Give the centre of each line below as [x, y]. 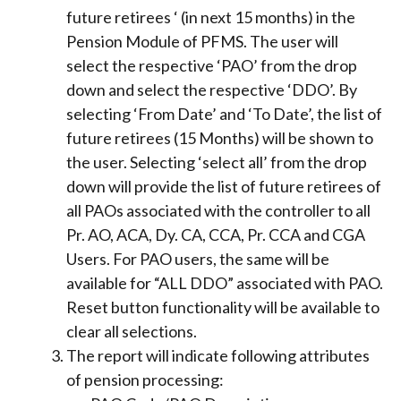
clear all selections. [132, 331]
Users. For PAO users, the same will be [198, 258]
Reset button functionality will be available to [223, 307]
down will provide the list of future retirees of [224, 186]
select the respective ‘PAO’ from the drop [212, 65]
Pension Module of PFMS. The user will [202, 41]
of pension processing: [145, 379]
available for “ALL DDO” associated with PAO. [225, 282]
